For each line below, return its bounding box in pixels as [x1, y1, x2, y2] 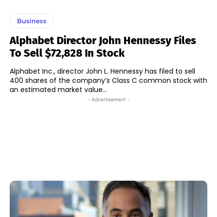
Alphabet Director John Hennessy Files [10, 33, 196, 47]
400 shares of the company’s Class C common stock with [10, 75, 207, 85]
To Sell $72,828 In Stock [10, 46, 124, 60]
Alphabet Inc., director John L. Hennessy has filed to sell [10, 66, 195, 76]
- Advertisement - [87, 96, 130, 102]
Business [17, 16, 46, 25]
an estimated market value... [10, 84, 107, 94]
